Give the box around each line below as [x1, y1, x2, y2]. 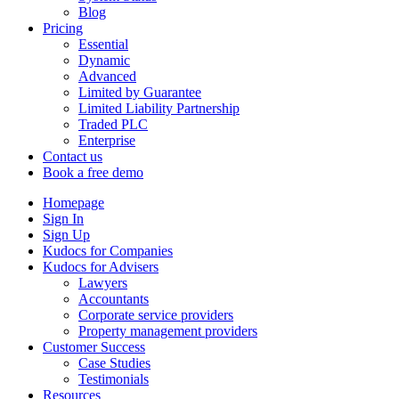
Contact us [43, 149, 102, 164]
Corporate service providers [78, 307, 233, 322]
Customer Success [43, 339, 145, 354]
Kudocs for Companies [43, 243, 173, 258]
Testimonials [78, 371, 149, 387]
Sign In [43, 211, 84, 226]
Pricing [43, 20, 83, 36]
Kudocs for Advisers [43, 259, 159, 274]
